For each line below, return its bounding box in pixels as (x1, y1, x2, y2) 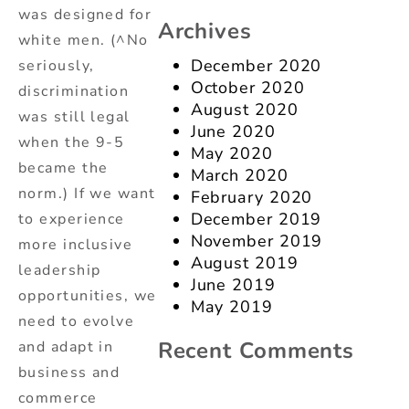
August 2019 (190, 252, 299, 275)
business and (18, 362, 121, 383)
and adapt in (18, 337, 114, 358)
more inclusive (18, 235, 133, 256)
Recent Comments (157, 335, 355, 365)
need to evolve (18, 311, 135, 332)
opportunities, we (18, 286, 157, 307)
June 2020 (190, 121, 276, 143)
